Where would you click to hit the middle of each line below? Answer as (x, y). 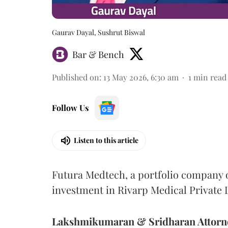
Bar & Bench (98, 54)
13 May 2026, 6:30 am (141, 77)
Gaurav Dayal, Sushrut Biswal (98, 32)
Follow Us (70, 107)
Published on (76, 77)
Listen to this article (106, 140)
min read (210, 77)
